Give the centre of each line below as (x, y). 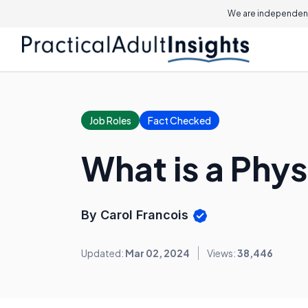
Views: (222, 253)
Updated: (103, 253)
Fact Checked (179, 120)
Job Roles (110, 120)
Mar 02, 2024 (157, 253)
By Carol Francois (136, 215)
